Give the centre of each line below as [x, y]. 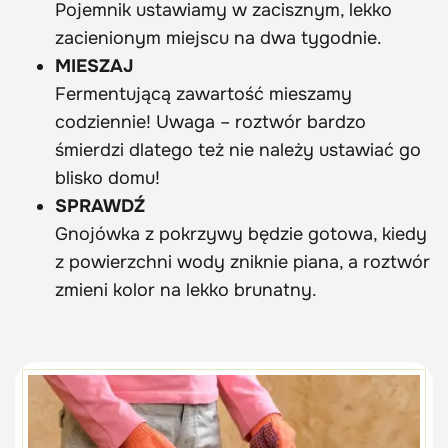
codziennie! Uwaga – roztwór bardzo [210, 122]
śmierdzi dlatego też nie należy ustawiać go [238, 150]
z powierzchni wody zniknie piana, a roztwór [242, 262]
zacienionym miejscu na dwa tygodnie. [218, 38]
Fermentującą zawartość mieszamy [203, 94]
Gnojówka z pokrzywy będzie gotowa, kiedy [241, 234]
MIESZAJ [94, 66]
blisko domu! [107, 178]
